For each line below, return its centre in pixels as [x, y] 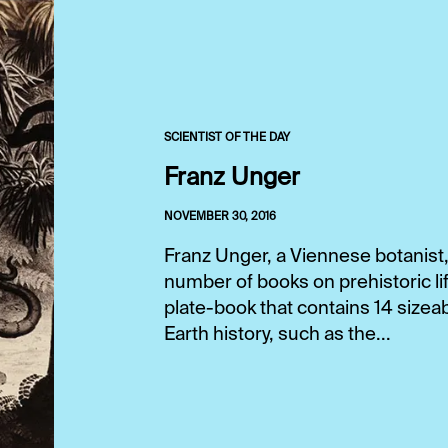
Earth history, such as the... [277, 334]
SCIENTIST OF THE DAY [227, 137]
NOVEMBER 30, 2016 [220, 216]
